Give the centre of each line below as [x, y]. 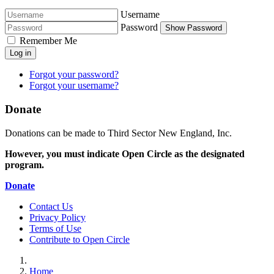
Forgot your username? [74, 86]
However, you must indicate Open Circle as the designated [125, 154]
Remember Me [48, 41]
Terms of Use [55, 228]
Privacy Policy [57, 217]
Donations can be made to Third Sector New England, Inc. [120, 133]
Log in [20, 53]
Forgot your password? [74, 75]
